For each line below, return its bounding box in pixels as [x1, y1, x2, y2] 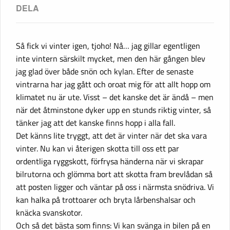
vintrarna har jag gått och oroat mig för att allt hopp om [16, 78, 210, 90]
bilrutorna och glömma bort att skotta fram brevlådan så [16, 167, 213, 180]
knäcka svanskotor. [16, 206, 82, 219]
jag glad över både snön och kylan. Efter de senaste [16, 65, 194, 78]
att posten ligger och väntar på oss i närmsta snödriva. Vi [16, 180, 214, 193]
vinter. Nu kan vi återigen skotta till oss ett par [16, 142, 179, 155]
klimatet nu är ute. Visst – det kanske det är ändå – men [16, 90, 214, 103]
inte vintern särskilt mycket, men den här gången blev [16, 52, 205, 65]
